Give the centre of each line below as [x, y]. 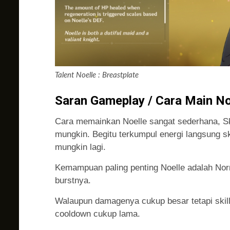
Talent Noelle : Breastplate [97, 75]
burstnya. [73, 181]
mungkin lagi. [80, 147]
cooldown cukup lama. [98, 214]
